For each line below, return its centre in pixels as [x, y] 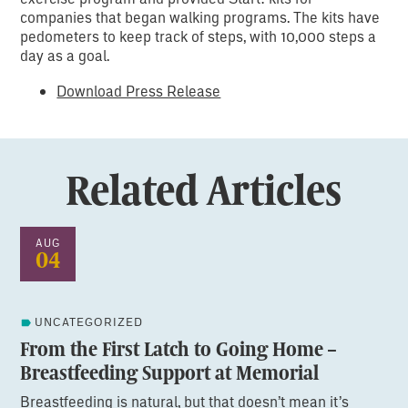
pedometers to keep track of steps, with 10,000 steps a [199, 36]
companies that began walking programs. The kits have [200, 17]
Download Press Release [139, 91]
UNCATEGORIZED [89, 322]
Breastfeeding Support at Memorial [170, 373]
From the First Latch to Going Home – [178, 349]
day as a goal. [65, 56]
